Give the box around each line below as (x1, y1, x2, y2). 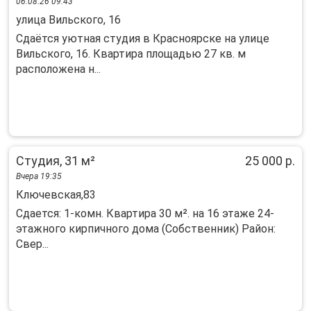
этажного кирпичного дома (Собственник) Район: (16, 222, 276, 235)
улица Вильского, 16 (16, 13, 121, 26)
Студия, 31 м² (16, 153, 95, 168)
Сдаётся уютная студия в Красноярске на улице (16, 32, 269, 45)
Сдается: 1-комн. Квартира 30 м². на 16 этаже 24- (16, 207, 274, 220)
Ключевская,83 (16, 188, 96, 201)
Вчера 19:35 (16, 171, 62, 181)
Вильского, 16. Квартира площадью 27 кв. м (16, 47, 246, 60)
